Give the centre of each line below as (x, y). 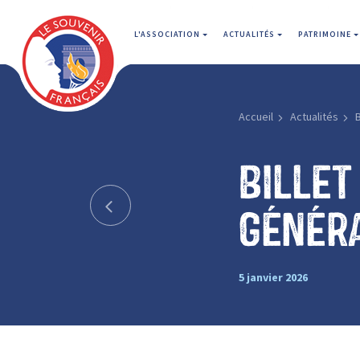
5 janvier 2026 (273, 277)
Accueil (256, 117)
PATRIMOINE (326, 34)
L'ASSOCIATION (168, 34)
